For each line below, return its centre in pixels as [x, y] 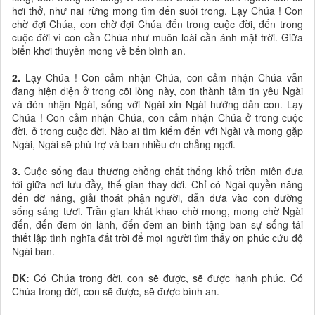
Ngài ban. [33, 251]
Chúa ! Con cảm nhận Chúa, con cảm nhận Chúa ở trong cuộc [157, 117]
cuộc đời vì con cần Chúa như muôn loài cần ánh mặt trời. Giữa [157, 37]
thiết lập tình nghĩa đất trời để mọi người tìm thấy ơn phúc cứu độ [157, 237]
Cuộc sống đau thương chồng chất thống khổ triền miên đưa [164, 171]
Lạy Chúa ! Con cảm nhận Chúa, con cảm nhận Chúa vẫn [162, 77]
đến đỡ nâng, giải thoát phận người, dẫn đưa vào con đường [157, 197]
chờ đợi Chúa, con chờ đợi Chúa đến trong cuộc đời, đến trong [157, 24]
